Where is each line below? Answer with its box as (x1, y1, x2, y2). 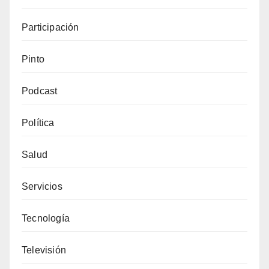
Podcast (22, 86, 58, 96)
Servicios (22, 181, 62, 192)
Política (22, 118, 55, 128)
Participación (22, 22, 79, 32)
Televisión (22, 245, 66, 255)
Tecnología (22, 213, 70, 223)
